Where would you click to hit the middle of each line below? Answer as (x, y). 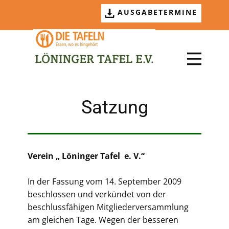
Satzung (114, 107)
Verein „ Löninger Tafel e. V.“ (86, 156)
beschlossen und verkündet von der (97, 194)
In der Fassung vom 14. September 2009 (105, 181)
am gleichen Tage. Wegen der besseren (103, 220)
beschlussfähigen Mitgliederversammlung (108, 207)
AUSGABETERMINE (156, 12)
